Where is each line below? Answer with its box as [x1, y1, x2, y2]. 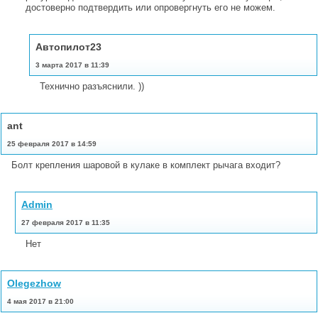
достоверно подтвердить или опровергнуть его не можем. [26, 1, 275, 13]
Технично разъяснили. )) [40, 80, 144, 92]
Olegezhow [7, 277, 61, 289]
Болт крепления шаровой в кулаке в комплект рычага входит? [11, 159, 280, 170]
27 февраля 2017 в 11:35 [21, 218, 110, 226]
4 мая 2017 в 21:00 [7, 297, 74, 305]
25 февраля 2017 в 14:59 [7, 139, 97, 148]
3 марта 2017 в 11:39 [35, 60, 109, 69]
